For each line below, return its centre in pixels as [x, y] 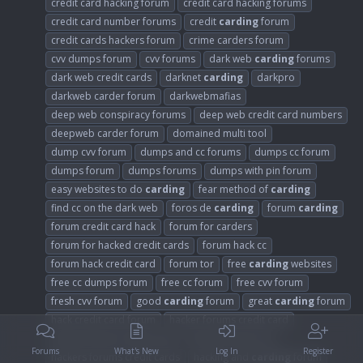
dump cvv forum [89, 152]
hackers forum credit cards [113, 338]
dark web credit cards [101, 77]
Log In [227, 351]
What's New [136, 351]
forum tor [192, 263]
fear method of [235, 189]
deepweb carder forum [105, 133]
